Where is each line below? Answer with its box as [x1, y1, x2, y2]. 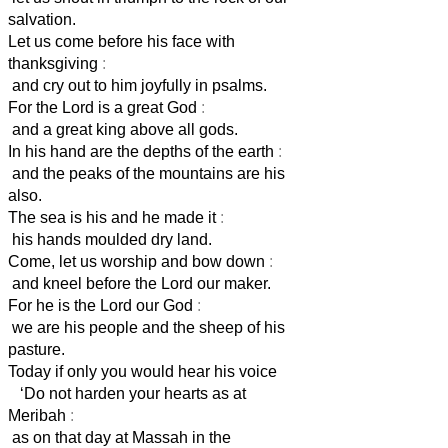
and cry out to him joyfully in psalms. [8, 76, 267, 94]
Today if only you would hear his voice [8, 362, 277, 380]
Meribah [8, 406, 70, 424]
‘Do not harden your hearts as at [8, 384, 246, 402]
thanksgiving [8, 54, 102, 72]
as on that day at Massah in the [8, 428, 231, 446]
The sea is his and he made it [8, 208, 220, 226]
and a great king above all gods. [8, 120, 238, 138]
